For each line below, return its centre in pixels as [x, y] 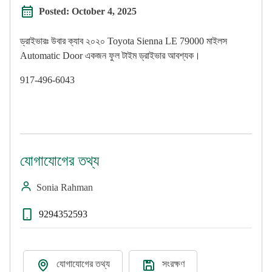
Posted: [55, 12]
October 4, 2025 [104, 12]
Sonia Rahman [65, 188]
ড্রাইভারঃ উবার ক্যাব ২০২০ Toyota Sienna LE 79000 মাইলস [124, 41]
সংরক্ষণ [173, 264]
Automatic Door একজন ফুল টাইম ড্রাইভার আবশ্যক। [110, 56]
